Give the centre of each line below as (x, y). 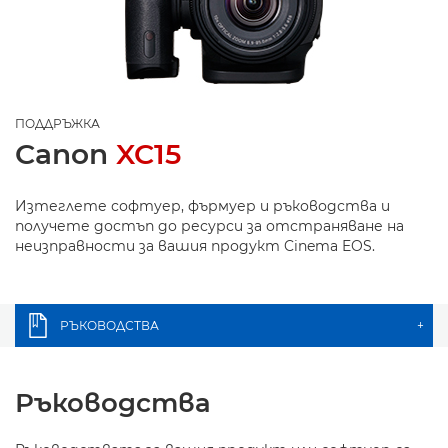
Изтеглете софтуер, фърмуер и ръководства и (202, 206)
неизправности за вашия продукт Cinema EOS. (195, 246)
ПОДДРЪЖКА (57, 123)
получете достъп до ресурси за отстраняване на (209, 226)
